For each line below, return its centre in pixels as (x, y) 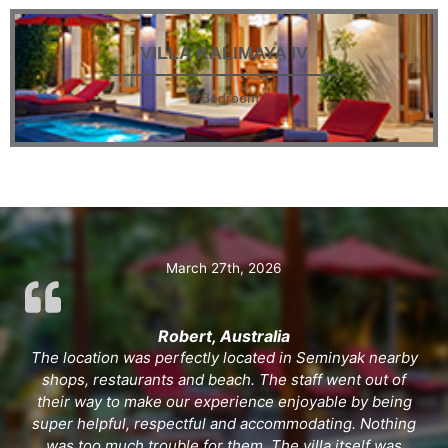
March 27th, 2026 (224, 267)
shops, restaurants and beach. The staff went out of (224, 379)
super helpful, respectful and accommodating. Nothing (224, 423)
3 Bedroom (224, 99)
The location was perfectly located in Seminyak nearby (224, 357)
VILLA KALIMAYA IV (224, 52)
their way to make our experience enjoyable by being (224, 401)
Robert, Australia (224, 335)
